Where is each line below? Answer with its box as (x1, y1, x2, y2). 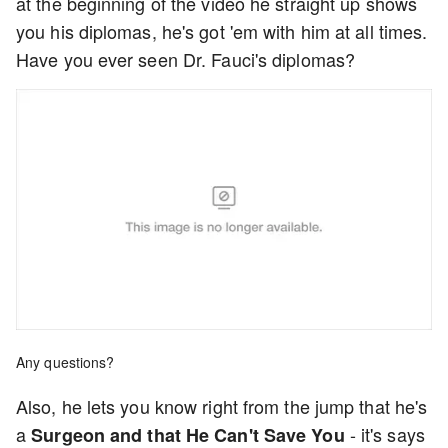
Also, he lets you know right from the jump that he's (16, 392, 428, 419)
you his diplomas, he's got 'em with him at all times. (16, 18, 428, 44)
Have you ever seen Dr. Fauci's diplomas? (16, 46, 361, 72)
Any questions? (16, 351, 115, 372)
